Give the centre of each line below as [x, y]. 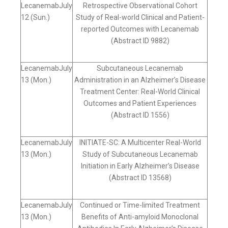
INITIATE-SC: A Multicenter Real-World [140, 143]
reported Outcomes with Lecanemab [140, 29]
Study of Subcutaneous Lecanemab [140, 154]
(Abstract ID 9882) [140, 41]
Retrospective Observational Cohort [140, 6]
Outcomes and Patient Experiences [140, 104]
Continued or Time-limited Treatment [140, 205]
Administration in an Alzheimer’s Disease [140, 80]
